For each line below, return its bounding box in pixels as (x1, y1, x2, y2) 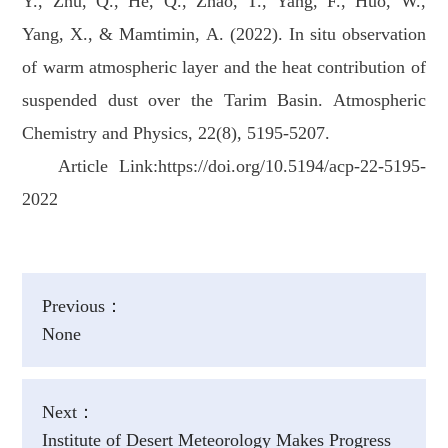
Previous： (41, 296, 123, 317)
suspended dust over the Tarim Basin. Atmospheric (22, 90, 426, 111)
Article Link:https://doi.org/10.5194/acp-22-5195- (58, 156, 426, 177)
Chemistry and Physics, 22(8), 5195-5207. (22, 123, 331, 144)
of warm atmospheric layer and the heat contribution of (22, 57, 426, 78)
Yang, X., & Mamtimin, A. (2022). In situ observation (22, 24, 426, 45)
